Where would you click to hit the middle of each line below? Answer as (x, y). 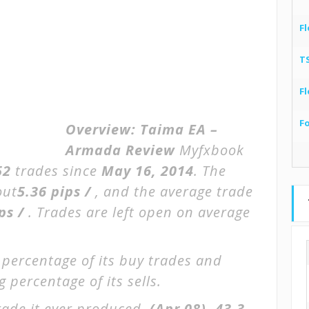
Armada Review (120, 150)
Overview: (103, 129)
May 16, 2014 (148, 171)
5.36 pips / (56, 191)
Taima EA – (179, 129)
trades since (56, 171)
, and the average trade (174, 191)
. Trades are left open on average (139, 212)
